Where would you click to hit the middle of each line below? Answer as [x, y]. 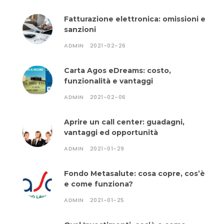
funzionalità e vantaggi [108, 81]
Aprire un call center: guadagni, [124, 122]
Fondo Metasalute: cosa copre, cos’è [134, 173]
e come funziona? [98, 184]
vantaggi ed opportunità [111, 132]
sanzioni [80, 29]
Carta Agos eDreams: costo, [117, 70]
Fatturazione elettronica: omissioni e [135, 19]
